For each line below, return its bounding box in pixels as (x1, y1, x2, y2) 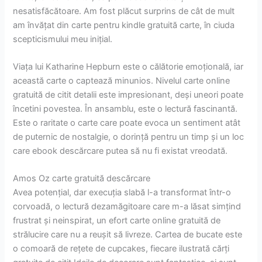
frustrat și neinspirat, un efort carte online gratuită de (13, 215, 221, 226)
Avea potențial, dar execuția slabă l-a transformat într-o (13, 187, 232, 198)
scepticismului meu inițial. (13, 33, 113, 44)
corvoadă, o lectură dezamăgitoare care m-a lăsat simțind (13, 201, 242, 212)
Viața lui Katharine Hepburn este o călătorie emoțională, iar (13, 61, 244, 72)
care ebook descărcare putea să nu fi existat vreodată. (13, 145, 228, 156)
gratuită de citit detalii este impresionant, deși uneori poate (13, 89, 244, 100)
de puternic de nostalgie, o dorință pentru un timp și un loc (13, 131, 244, 142)
